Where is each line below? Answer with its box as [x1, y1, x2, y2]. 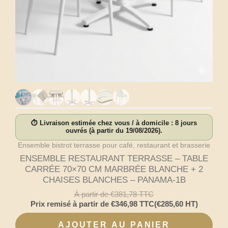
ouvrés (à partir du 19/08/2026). [66, 127, 162, 134]
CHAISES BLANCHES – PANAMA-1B [42, 175, 186, 185]
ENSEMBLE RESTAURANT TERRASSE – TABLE [20, 153, 208, 163]
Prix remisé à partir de [30, 199, 111, 209]
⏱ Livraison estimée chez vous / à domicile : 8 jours [31, 119, 197, 127]
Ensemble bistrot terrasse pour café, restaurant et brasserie [18, 140, 210, 149]
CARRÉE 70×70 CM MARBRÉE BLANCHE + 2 [25, 164, 203, 174]
